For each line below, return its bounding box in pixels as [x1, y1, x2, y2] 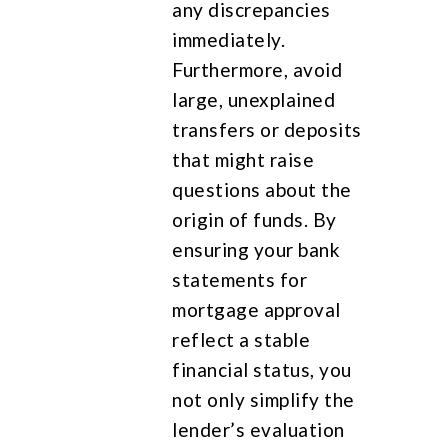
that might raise [172, 147, 315, 171]
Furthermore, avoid [172, 57, 343, 81]
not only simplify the [172, 387, 355, 411]
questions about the [172, 177, 352, 201]
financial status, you [172, 357, 352, 381]
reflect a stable [172, 327, 311, 351]
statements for [172, 267, 308, 291]
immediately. [172, 27, 286, 51]
